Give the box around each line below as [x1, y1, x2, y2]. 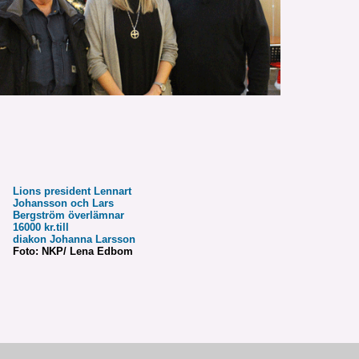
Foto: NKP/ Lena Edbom [13, 245, 133, 258]
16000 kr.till [13, 221, 69, 234]
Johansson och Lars [13, 197, 114, 210]
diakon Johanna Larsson [13, 233, 142, 246]
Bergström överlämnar [13, 209, 124, 222]
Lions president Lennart [13, 185, 131, 198]
